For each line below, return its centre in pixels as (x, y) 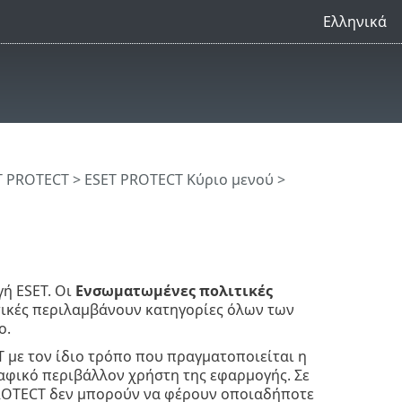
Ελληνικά (354, 21)
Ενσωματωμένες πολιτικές (174, 290)
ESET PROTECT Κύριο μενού (179, 179)
